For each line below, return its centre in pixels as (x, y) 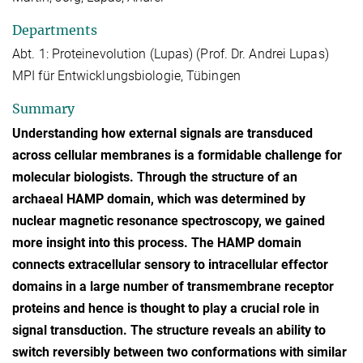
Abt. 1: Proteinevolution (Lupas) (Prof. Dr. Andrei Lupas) (171, 54)
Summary (43, 109)
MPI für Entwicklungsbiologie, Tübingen (126, 76)
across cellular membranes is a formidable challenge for (177, 155)
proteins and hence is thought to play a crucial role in (166, 308)
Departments (55, 30)
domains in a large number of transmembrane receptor (173, 286)
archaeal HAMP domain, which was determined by (159, 199)
